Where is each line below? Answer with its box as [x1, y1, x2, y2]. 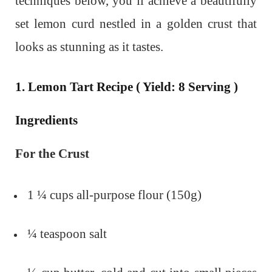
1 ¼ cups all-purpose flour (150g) [27, 187, 202, 202]
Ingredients [15, 112, 78, 127]
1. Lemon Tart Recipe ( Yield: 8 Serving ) [15, 79, 238, 94]
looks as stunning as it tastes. [15, 39, 163, 54]
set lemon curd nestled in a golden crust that [15, 16, 257, 31]
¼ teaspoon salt [27, 226, 107, 241]
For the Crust [15, 146, 89, 161]
